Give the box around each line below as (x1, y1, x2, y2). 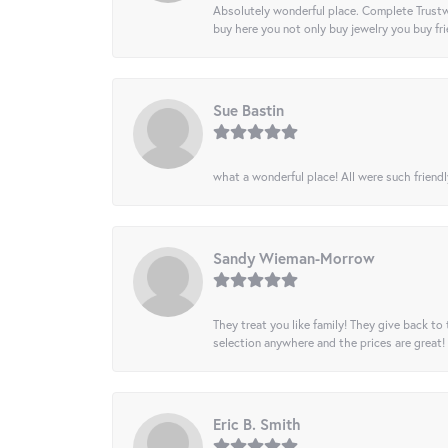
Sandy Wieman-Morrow (213, 248, 375, 269)
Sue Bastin (213, 100, 284, 121)
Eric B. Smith (213, 414, 301, 435)
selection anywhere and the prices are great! (213, 334, 445, 351)
